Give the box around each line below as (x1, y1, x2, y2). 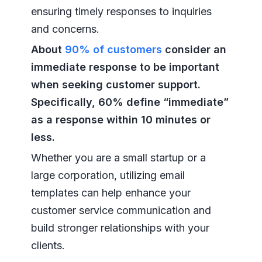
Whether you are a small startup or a (30, 151, 206, 164)
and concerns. (30, 23, 99, 36)
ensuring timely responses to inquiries (30, 5, 212, 18)
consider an (161, 43, 226, 56)
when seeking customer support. (30, 78, 201, 91)
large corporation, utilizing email (30, 169, 185, 182)
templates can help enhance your (30, 187, 191, 199)
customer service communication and (30, 204, 211, 217)
